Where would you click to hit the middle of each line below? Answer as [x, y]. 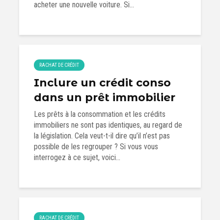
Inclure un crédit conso [102, 83]
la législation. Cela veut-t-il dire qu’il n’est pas [102, 136]
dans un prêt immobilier [105, 97]
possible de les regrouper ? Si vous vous [96, 147]
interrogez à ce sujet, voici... [77, 157]
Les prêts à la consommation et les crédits [100, 114]
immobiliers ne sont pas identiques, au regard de [108, 125]
